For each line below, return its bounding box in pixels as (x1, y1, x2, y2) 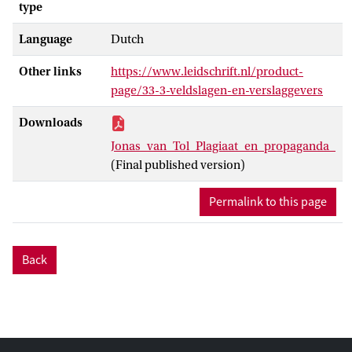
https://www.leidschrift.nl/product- (111, 64, 303, 79)
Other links (19, 64, 82, 79)
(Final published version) (111, 157, 245, 172)
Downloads (19, 115, 82, 130)
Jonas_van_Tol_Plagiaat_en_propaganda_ (111, 138, 335, 153)
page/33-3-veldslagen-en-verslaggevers (111, 82, 323, 97)
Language (19, 31, 72, 46)
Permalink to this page (209, 193, 327, 210)
